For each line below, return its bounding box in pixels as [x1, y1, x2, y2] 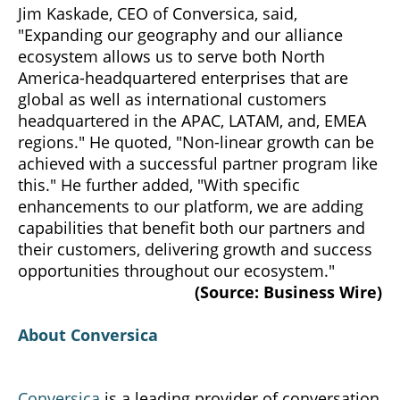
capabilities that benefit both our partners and [18, 217, 365, 239]
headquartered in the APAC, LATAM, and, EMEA [18, 110, 366, 132]
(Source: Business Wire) [195, 281, 382, 304]
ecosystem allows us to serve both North [18, 46, 325, 68]
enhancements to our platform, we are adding [18, 196, 363, 218]
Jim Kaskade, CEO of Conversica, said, [18, 3, 297, 25]
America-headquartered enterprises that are [18, 67, 348, 89]
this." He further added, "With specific [18, 174, 300, 196]
